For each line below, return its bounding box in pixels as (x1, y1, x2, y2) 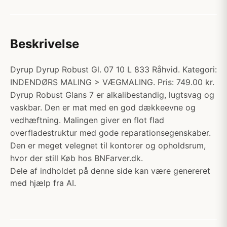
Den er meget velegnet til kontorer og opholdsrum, (10, 140, 206, 150)
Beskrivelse (10, 36, 79, 51)
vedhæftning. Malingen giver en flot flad (10, 115, 164, 125)
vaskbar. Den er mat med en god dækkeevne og (10, 102, 196, 112)
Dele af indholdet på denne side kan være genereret (10, 166, 210, 176)
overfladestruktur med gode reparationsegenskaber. (10, 128, 211, 138)
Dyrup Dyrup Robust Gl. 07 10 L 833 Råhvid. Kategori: (10, 64, 217, 74)
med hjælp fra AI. (10, 178, 76, 188)
